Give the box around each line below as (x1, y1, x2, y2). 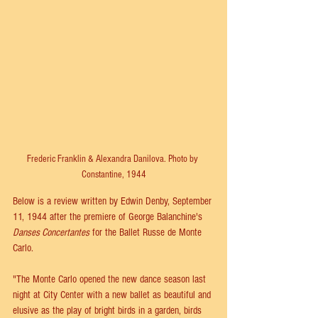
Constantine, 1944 (81, 169, 146, 181)
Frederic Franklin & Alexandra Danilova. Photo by (27, 153, 200, 165)
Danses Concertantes (13, 226, 89, 239)
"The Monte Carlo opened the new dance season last (13, 273, 209, 286)
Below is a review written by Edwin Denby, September (13, 195, 214, 208)
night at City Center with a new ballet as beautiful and (13, 289, 214, 302)
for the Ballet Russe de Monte (89, 226, 204, 239)
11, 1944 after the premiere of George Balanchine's (13, 211, 205, 224)
